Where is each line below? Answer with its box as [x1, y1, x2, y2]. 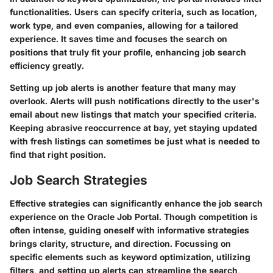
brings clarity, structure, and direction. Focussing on [10, 238, 231, 249]
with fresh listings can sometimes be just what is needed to [10, 136, 260, 147]
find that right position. [10, 149, 106, 160]
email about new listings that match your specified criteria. [10, 109, 257, 120]
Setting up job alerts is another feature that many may [10, 82, 236, 93]
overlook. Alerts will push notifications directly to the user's [10, 96, 260, 107]
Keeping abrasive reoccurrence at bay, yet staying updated [10, 122, 257, 133]
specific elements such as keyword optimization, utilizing [10, 251, 250, 262]
